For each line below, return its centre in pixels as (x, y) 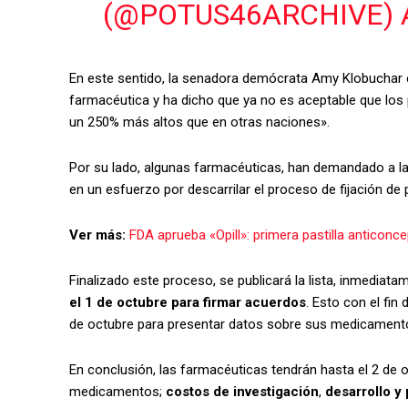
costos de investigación (242, 391)
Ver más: (99, 235)
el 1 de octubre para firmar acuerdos (188, 302)
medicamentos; (117, 391)
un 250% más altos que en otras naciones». (199, 122)
